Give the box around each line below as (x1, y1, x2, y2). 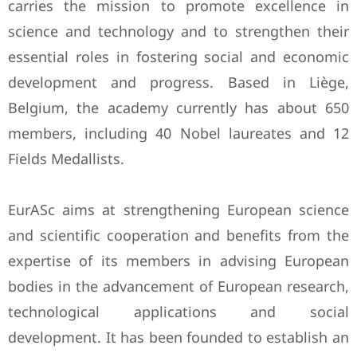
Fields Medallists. (8, 149, 124, 169)
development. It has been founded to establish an (8, 328, 349, 347)
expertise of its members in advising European (8, 251, 349, 271)
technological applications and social (8, 302, 349, 322)
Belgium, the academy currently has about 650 (8, 98, 349, 118)
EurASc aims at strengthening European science (8, 200, 349, 220)
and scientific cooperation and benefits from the (8, 226, 349, 245)
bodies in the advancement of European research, (8, 277, 349, 296)
